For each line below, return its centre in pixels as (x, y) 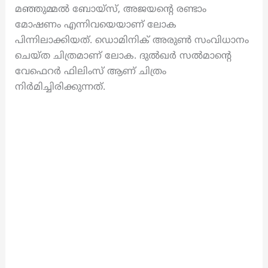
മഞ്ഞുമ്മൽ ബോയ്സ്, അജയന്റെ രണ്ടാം (110, 10)
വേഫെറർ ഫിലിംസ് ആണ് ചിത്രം (90, 72)
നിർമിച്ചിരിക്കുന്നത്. (60, 88)
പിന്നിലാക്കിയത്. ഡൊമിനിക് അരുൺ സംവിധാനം (132, 41)
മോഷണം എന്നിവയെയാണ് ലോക (95, 25)
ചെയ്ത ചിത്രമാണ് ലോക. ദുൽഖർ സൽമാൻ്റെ (123, 57)
